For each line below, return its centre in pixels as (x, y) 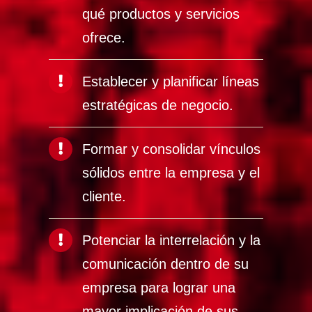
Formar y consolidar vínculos (172, 149)
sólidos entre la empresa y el (171, 172)
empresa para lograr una (159, 287)
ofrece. (104, 37)
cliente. (104, 196)
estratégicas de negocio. (158, 105)
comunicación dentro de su (166, 264)
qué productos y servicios (161, 14)
